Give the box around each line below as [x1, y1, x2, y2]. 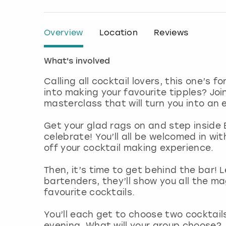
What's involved [44, 58, 110, 66]
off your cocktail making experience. [44, 143, 214, 153]
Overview [44, 28, 83, 38]
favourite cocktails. [44, 187, 138, 198]
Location [99, 28, 138, 38]
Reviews [154, 28, 189, 38]
